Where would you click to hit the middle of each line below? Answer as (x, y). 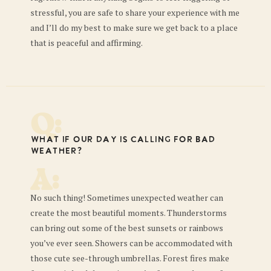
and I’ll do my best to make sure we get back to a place (134, 28)
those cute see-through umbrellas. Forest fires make (130, 258)
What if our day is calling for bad (123, 140)
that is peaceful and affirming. (87, 43)
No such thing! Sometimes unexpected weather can (127, 198)
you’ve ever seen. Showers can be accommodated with (131, 243)
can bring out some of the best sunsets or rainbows (127, 228)
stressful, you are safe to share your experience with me (135, 13)
